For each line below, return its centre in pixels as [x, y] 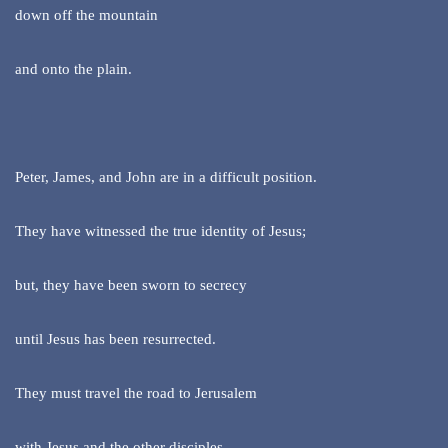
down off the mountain [86, 15]
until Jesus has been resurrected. [115, 339]
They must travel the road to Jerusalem [136, 393]
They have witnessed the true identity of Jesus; [160, 231]
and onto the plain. [73, 69]
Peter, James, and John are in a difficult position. [166, 177]
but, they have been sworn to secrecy [131, 285]
